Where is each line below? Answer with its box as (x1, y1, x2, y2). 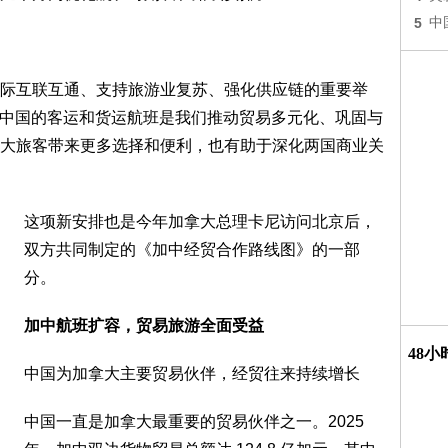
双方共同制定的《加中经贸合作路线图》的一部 (24, 241, 360, 258)
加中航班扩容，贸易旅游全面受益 (24, 317, 264, 334)
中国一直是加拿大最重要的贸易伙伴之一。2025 (24, 413, 364, 430)
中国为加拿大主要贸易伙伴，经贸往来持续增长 (24, 365, 360, 382)
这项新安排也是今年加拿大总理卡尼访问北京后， (24, 213, 376, 230)
